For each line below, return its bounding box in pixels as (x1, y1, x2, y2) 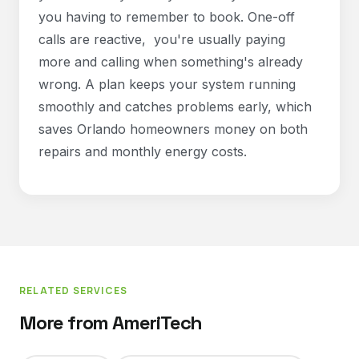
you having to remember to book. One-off (38, 9, 295, 25)
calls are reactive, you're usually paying (38, 31, 285, 47)
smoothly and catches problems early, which (38, 99, 312, 115)
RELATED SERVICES (19, 284, 128, 297)
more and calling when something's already (38, 54, 303, 70)
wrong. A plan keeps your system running (38, 76, 296, 92)
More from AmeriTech (19, 310, 203, 335)
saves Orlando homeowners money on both (38, 121, 308, 137)
